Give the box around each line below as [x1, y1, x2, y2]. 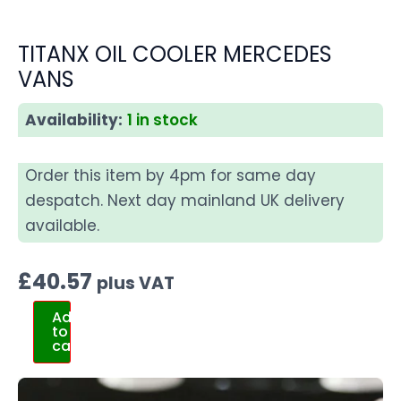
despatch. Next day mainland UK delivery [25, 190, 345, 212]
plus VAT [97, 271, 175, 296]
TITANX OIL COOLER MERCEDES [18, 38, 332, 69]
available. [25, 215, 99, 237]
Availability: [25, 108, 123, 131]
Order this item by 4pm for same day [25, 165, 316, 187]
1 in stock [127, 108, 198, 131]
